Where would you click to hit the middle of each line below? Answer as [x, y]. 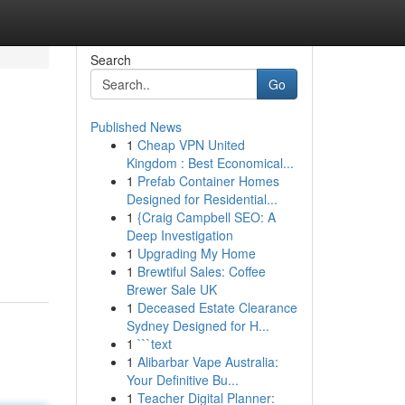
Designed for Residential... [202, 199]
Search [110, 60]
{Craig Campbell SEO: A [206, 217]
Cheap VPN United [191, 145]
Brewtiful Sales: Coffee [201, 271]
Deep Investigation [179, 235]
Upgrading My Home [196, 253]
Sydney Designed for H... [198, 325]
